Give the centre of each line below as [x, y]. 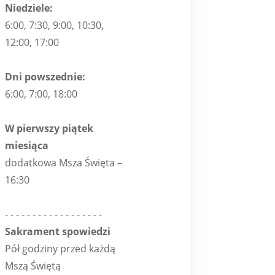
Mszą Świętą [33, 265]
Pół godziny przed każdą [60, 248]
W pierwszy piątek [49, 128]
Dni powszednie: [45, 76]
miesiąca [27, 145]
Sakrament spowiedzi [58, 231]
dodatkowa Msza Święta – [64, 162]
